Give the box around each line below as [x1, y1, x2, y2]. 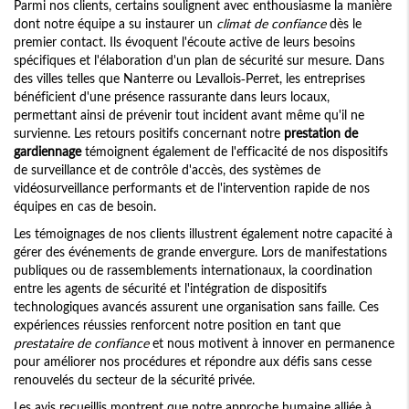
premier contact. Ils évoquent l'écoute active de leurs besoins [14, 34, 355, 50]
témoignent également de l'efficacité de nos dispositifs [81, 143, 388, 160]
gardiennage [14, 143, 81, 160]
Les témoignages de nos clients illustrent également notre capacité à [14, 225, 393, 242]
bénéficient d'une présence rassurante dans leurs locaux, [14, 89, 330, 105]
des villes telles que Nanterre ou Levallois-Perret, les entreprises [14, 70, 365, 87]
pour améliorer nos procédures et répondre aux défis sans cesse [14, 353, 372, 370]
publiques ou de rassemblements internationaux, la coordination [14, 262, 372, 278]
